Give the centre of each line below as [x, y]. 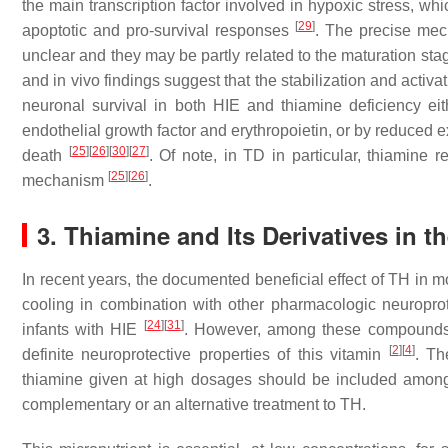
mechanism [65, 180]
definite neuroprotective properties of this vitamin [205, 354]
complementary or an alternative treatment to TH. [194, 404]
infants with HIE [83, 329]
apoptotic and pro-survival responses [158, 30]
